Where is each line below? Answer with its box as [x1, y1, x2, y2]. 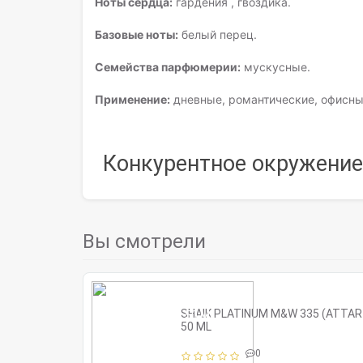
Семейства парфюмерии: [95, 60, 241, 74]
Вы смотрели [83, 230, 206, 253]
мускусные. [241, 60, 310, 74]
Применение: [95, 92, 170, 106]
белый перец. [178, 28, 257, 41]
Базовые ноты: [95, 28, 178, 41]
